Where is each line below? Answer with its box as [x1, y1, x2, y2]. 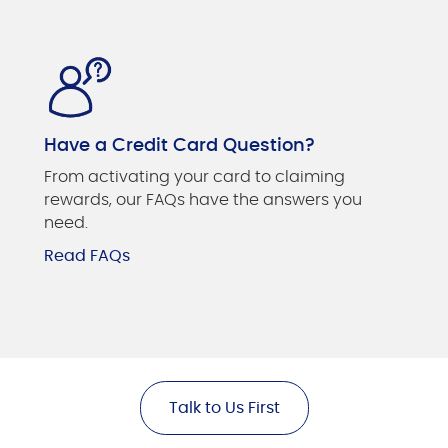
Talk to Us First [168, 400, 280, 417]
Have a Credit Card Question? [44, 136, 315, 155]
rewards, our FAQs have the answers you [44, 192, 362, 209]
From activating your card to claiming [44, 169, 345, 186]
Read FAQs [44, 248, 130, 265]
